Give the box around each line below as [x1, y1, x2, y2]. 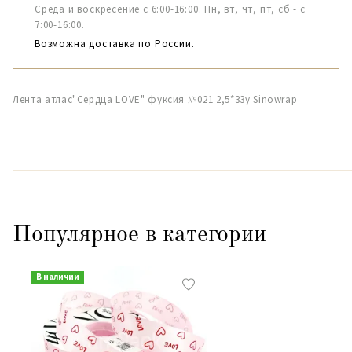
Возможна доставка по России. [35, 37, 195, 50]
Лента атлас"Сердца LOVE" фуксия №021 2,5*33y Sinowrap [13, 93, 298, 106]
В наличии [36, 271, 79, 282]
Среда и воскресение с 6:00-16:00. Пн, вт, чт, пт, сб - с [35, 2, 306, 16]
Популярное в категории [13, 223, 266, 247]
